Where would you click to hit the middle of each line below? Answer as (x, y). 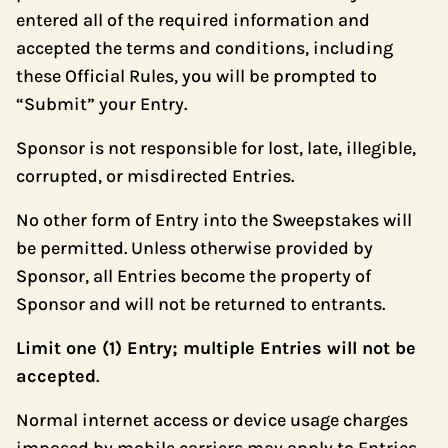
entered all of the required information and (193, 20)
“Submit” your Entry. (101, 104)
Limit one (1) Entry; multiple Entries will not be (216, 348)
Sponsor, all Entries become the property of (193, 276)
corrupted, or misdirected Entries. (155, 176)
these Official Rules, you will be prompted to (196, 76)
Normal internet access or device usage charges (212, 420)
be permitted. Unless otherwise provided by (194, 248)
